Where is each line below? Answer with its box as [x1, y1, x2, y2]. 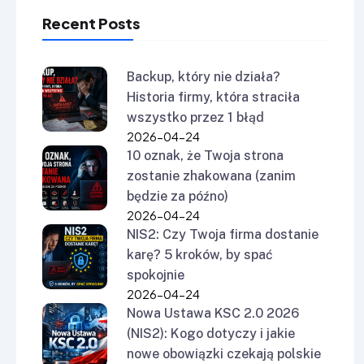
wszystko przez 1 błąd [127, 109, 264, 125]
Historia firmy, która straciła [127, 89, 300, 105]
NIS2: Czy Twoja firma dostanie [127, 226, 318, 242]
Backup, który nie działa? [127, 68, 280, 84]
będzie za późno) [127, 188, 228, 204]
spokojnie [127, 266, 184, 283]
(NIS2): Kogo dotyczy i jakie [127, 325, 295, 341]
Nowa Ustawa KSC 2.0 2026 [127, 305, 299, 321]
